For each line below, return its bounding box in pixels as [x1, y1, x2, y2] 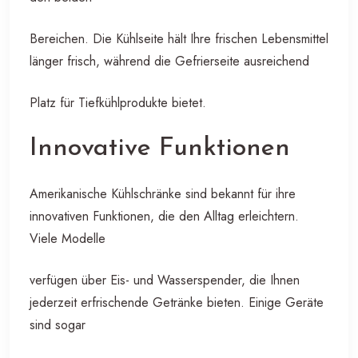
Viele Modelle [30, 229, 105, 248]
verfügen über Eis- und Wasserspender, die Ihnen [30, 270, 300, 289]
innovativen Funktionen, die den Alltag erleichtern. [30, 206, 299, 225]
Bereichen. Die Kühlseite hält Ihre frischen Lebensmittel [30, 29, 328, 48]
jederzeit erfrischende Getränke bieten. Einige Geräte [30, 292, 324, 312]
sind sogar [30, 315, 86, 334]
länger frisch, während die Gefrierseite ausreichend [30, 51, 309, 70]
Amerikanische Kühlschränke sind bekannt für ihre [30, 184, 296, 203]
